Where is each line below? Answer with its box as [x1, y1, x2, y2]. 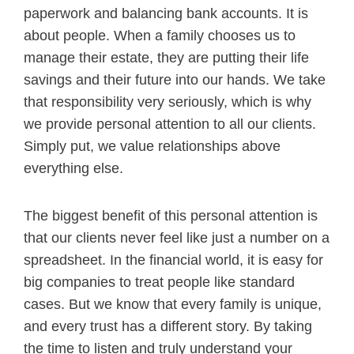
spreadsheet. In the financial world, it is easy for [24, 252, 323, 269]
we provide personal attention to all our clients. [24, 116, 316, 133]
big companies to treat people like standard [24, 274, 295, 291]
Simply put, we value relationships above [24, 138, 281, 155]
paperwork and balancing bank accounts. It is [24, 6, 308, 22]
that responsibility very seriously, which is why [24, 94, 311, 111]
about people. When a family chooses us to [24, 28, 296, 44]
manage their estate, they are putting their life [24, 50, 309, 66]
